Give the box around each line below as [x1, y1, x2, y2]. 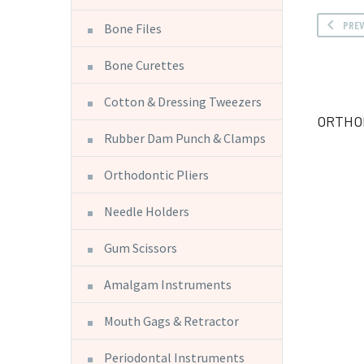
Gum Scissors [104, 239, 177, 256]
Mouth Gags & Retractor [104, 312, 239, 329]
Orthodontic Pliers [104, 166, 209, 183]
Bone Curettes [104, 56, 184, 73]
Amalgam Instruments [104, 275, 232, 292]
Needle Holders [104, 202, 189, 219]
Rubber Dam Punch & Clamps [104, 129, 266, 146]
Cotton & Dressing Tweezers [104, 93, 262, 110]
